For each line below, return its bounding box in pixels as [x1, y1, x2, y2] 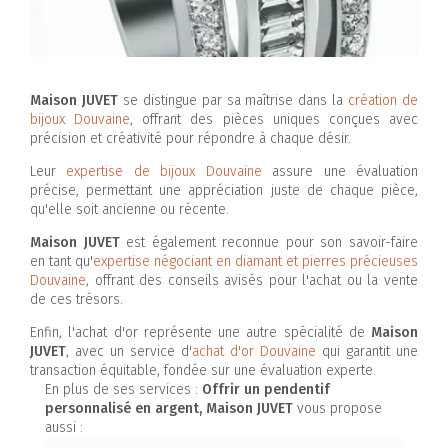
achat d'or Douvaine [192, 343, 316, 361]
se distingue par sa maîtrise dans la [117, 92, 349, 110]
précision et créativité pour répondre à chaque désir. [30, 130, 351, 148]
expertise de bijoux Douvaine [66, 163, 262, 181]
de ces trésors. [30, 291, 123, 309]
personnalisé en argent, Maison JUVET [45, 400, 293, 418]
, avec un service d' [66, 343, 192, 361]
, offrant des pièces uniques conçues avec [130, 111, 419, 129]
